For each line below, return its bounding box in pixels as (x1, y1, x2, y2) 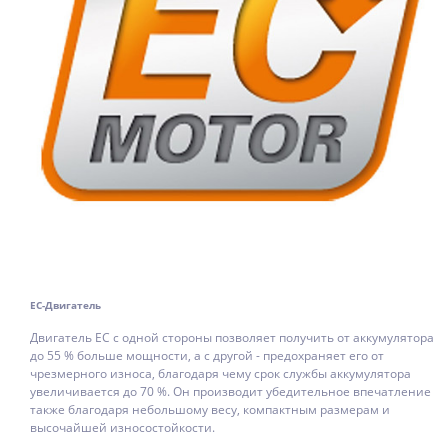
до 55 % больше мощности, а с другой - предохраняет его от (30, 346, 384, 364)
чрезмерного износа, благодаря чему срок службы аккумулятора (30, 364, 411, 382)
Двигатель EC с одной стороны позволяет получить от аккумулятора (30, 328, 434, 346)
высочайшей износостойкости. (30, 418, 215, 436)
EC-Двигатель (30, 297, 101, 312)
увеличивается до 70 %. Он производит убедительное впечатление (30, 382, 431, 400)
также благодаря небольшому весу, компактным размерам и (30, 400, 390, 418)
